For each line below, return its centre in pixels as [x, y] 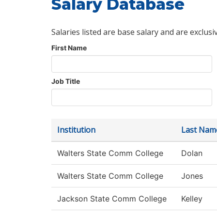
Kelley [192, 199]
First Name [69, 48]
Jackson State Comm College [112, 199]
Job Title [66, 81]
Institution [76, 130]
